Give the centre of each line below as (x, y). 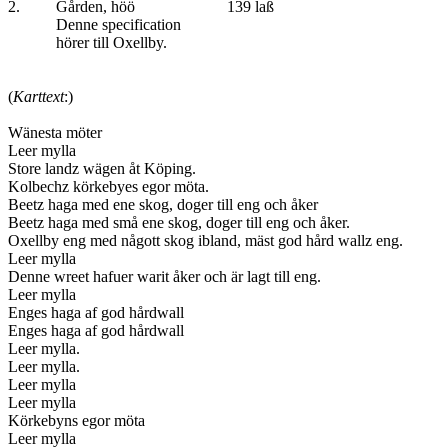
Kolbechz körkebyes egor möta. (108, 186)
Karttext (38, 96)
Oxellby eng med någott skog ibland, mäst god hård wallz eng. (205, 240)
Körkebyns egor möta (76, 420)
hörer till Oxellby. (87, 42)
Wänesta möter (55, 132)
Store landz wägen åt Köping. (102, 168)
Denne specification (94, 24)
